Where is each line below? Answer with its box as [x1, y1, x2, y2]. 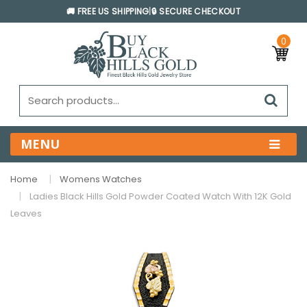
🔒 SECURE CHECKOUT [151, 5, 241, 17]
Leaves [10, 206, 42, 220]
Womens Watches [60, 172, 142, 186]
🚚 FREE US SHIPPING [66, 5, 149, 17]
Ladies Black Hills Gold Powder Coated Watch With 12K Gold [29, 189, 291, 203]
